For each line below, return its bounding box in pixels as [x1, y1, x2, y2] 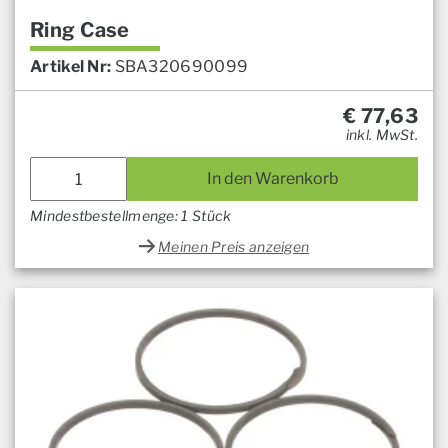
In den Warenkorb [206, 169, 339, 189]
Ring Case [30, 18, 130, 43]
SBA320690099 [114, 57, 249, 77]
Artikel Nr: [30, 57, 112, 77]
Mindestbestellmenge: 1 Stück [30, 207, 232, 225]
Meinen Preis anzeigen [158, 238, 310, 256]
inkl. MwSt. [345, 126, 418, 144]
